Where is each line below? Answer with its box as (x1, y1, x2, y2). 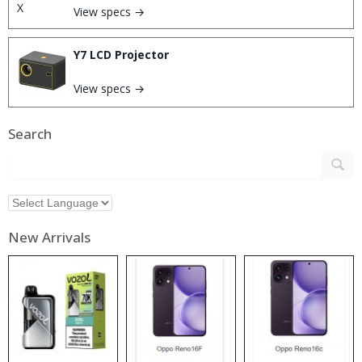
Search (8, 124, 52, 144)
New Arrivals (8, 228, 90, 247)
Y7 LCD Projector (74, 47, 169, 63)
